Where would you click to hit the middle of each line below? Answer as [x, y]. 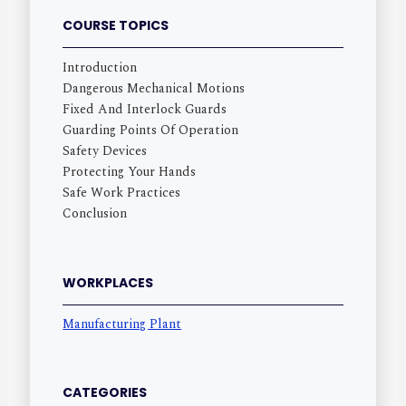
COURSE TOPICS [116, 25]
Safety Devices [105, 150]
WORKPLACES [108, 282]
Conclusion [95, 213]
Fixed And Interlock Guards [145, 109]
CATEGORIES [105, 392]
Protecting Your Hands [130, 171]
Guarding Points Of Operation [151, 130]
